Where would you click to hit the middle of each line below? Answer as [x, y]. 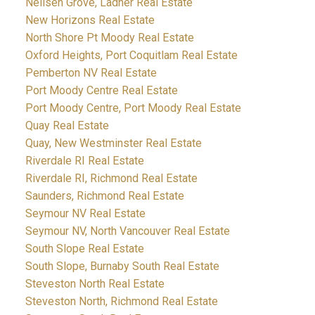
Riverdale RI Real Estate [84, 160]
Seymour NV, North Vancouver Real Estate [127, 231]
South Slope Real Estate [84, 248]
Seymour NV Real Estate [85, 213]
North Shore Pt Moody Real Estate [109, 37]
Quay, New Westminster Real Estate [113, 143]
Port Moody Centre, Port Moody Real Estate [133, 108]
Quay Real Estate [67, 125]
